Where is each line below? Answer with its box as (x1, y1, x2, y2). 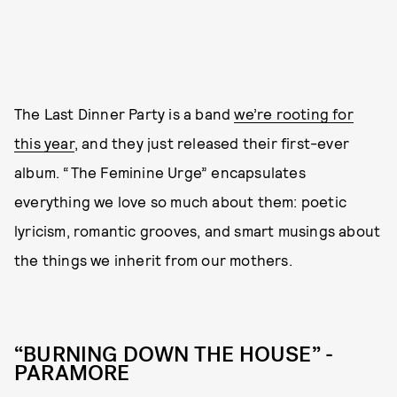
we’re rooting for (234, 105, 354, 122)
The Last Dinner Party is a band (14, 105, 235, 122)
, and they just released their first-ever (74, 134, 350, 152)
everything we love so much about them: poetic (14, 192, 347, 210)
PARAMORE (14, 359, 130, 387)
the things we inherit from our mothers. (14, 251, 292, 269)
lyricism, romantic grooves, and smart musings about (14, 222, 381, 239)
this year (14, 134, 74, 152)
